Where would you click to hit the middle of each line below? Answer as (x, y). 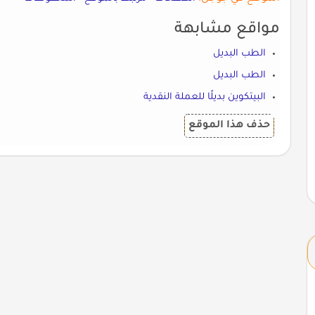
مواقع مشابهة (227, 30)
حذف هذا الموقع (230, 126)
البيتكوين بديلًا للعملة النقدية (205, 97)
